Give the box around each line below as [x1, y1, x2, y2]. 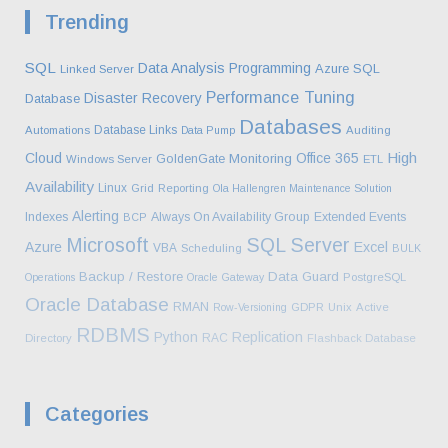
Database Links [94, 122, 177, 137]
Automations [25, 123, 90, 136]
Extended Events [314, 209, 406, 224]
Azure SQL [315, 60, 380, 76]
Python [154, 328, 198, 345]
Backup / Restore [79, 268, 183, 284]
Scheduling [181, 241, 242, 254]
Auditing [346, 123, 391, 136]
